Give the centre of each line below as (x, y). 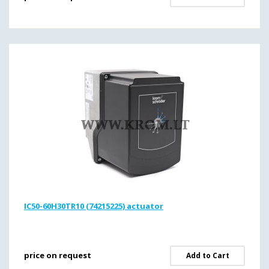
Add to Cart (207, 255)
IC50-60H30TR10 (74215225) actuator (94, 206)
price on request (58, 255)
